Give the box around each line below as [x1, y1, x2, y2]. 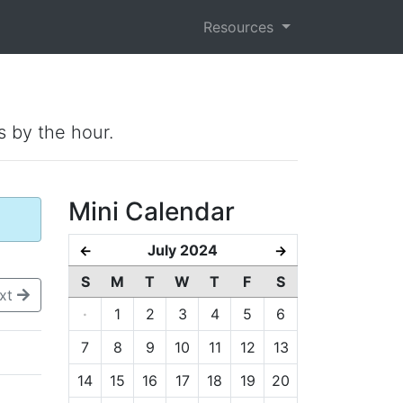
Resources [203, 18, 279, 36]
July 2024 [147, 241, 218, 259]
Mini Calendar [68, 196, 235, 227]
